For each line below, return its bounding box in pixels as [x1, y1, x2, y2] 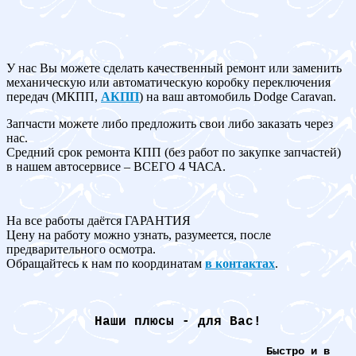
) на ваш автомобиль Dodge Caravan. [139, 89, 336, 103]
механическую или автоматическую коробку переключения [6, 75, 331, 89]
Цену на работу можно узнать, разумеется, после [6, 227, 271, 242]
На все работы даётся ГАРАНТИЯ [6, 213, 191, 227]
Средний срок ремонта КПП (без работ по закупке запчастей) [6, 145, 341, 159]
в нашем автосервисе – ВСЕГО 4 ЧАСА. [6, 159, 226, 173]
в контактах [205, 256, 275, 270]
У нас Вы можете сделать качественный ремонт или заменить [6, 60, 342, 75]
